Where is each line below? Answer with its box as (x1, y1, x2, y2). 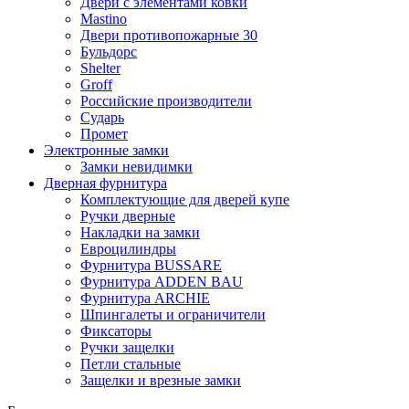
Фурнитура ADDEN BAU (80, 273, 243, 289)
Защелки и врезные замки (80, 372, 241, 388)
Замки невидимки (80, 158, 193, 174)
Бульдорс (80, 43, 137, 59)
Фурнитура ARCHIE (80, 289, 210, 306)
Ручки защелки (80, 339, 174, 355)
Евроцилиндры (80, 240, 176, 257)
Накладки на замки (80, 224, 200, 240)
